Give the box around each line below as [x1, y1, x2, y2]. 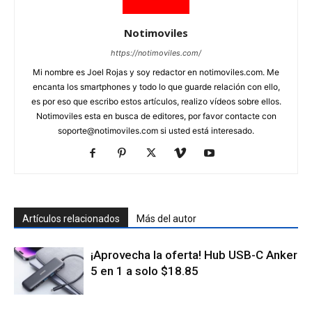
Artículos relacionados [22, 212, 120, 224]
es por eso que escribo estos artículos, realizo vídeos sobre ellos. [31, 95, 281, 107]
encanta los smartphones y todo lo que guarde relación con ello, [32, 81, 280, 92]
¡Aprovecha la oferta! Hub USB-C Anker [91, 247, 297, 262]
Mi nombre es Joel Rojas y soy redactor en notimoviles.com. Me [33, 66, 279, 77]
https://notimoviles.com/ [111, 47, 201, 58]
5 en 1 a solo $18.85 [91, 263, 198, 278]
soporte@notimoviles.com [58, 125, 158, 136]
